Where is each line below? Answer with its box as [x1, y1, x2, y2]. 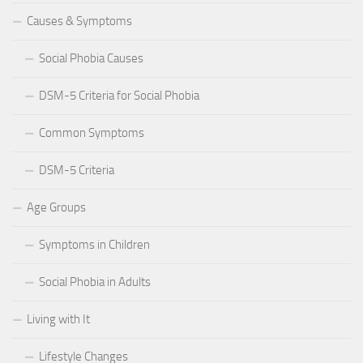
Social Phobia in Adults [39, 275, 151, 290]
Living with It [27, 312, 90, 327]
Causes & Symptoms [27, 14, 132, 29]
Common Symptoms [39, 126, 144, 141]
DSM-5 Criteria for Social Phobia [39, 88, 199, 104]
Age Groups [27, 200, 86, 216]
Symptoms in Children [39, 237, 150, 253]
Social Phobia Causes [39, 51, 143, 66]
